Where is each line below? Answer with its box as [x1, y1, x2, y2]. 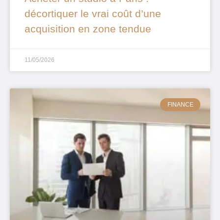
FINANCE [167, 101, 193, 109]
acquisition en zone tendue [25, 23, 151, 34]
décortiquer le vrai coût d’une [25, 7, 161, 19]
